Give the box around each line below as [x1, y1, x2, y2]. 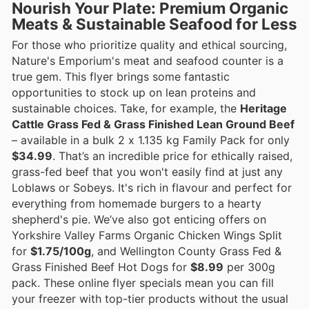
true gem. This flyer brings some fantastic [12, 69, 230, 83]
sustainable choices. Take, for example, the [12, 101, 240, 115]
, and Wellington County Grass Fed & [91, 243, 281, 258]
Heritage [240, 101, 287, 115]
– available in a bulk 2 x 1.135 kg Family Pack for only [12, 132, 290, 147]
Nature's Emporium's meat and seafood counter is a [12, 53, 283, 68]
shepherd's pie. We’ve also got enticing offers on [12, 212, 266, 226]
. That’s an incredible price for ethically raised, [52, 148, 292, 163]
